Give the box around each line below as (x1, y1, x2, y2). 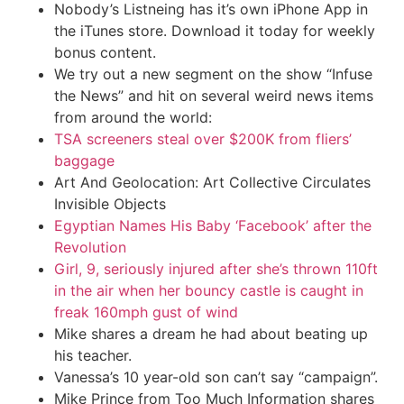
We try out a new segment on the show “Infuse (54, 65, 372, 84)
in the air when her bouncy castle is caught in (54, 281, 363, 300)
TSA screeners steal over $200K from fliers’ (54, 130, 352, 149)
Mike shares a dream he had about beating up (54, 325, 368, 344)
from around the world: (54, 108, 212, 127)
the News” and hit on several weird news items (54, 87, 373, 106)
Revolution (54, 238, 126, 257)
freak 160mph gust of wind (54, 303, 238, 322)
